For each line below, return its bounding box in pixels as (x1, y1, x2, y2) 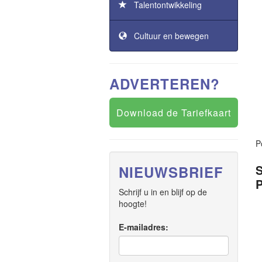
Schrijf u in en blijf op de (119, 186, 207, 198)
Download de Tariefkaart (116, 106, 231, 119)
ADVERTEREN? (109, 74, 220, 94)
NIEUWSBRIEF (119, 162, 223, 182)
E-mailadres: (119, 221, 168, 233)
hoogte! (119, 198, 147, 209)
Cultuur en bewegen (127, 30, 209, 42)
